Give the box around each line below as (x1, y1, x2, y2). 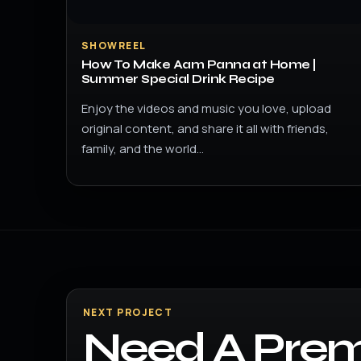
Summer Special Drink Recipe (81, 72, 275, 86)
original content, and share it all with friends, (81, 120, 329, 137)
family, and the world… (81, 140, 204, 157)
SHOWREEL (81, 39, 147, 52)
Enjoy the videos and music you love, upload (81, 100, 331, 117)
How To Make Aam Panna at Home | (81, 57, 316, 72)
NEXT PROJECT (83, 305, 173, 319)
